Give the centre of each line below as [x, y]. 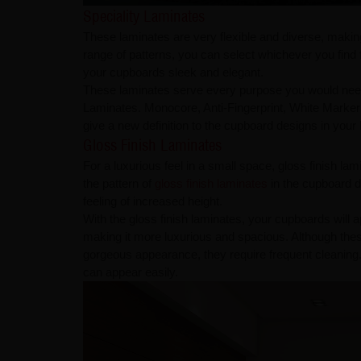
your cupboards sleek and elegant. [173, 72]
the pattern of [118, 183]
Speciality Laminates [143, 16]
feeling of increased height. [152, 201]
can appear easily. [130, 272]
